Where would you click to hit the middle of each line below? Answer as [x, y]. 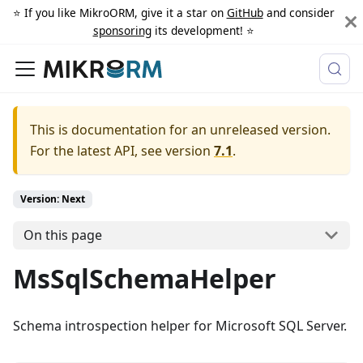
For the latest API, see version [120, 151]
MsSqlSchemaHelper [145, 278]
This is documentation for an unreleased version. [180, 130]
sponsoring [122, 30]
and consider [299, 13]
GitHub [245, 13]
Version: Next [53, 199]
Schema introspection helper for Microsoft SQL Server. [180, 325]
